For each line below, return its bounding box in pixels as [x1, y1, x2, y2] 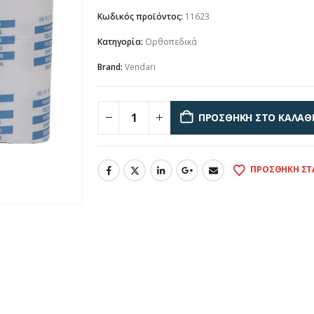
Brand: [97, 61, 125, 74]
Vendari [125, 61, 156, 74]
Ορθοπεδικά [145, 36, 197, 48]
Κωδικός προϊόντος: [97, 11, 185, 23]
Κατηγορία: [97, 36, 145, 48]
